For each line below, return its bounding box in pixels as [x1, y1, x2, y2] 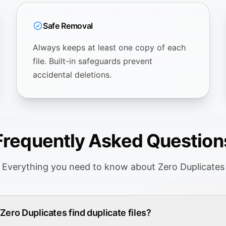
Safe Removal [43, 20, 93, 31]
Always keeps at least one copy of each [33, 42, 186, 52]
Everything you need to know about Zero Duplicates [2, 161, 224, 172]
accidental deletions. [33, 69, 111, 80]
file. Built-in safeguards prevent [33, 55, 152, 66]
